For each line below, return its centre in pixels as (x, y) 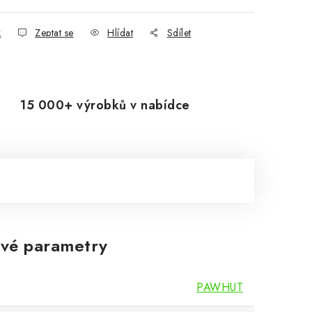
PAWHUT (220, 287)
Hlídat (120, 33)
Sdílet (179, 33)
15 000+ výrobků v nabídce (105, 105)
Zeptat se (54, 33)
